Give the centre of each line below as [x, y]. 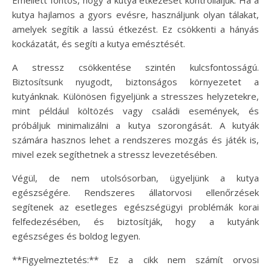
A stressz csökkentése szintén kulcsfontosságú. [135, 67]
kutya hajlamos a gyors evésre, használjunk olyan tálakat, [135, 14]
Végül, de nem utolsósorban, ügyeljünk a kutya [135, 178]
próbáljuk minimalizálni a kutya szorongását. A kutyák [135, 125]
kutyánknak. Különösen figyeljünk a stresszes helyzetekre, [135, 96]
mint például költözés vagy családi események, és [135, 110]
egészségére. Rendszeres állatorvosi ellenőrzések [135, 192]
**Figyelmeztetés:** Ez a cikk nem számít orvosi [135, 259]
